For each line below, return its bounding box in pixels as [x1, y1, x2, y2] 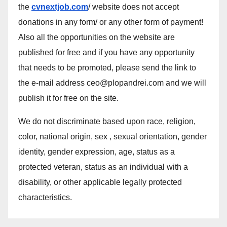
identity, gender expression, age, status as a [18, 147, 175, 157]
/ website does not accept [88, 3, 179, 12]
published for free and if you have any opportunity [18, 48, 195, 57]
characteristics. [18, 193, 72, 202]
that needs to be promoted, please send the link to [18, 63, 196, 72]
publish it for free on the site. [18, 94, 119, 103]
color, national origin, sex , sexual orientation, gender [18, 132, 207, 141]
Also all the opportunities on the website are [18, 33, 175, 42]
